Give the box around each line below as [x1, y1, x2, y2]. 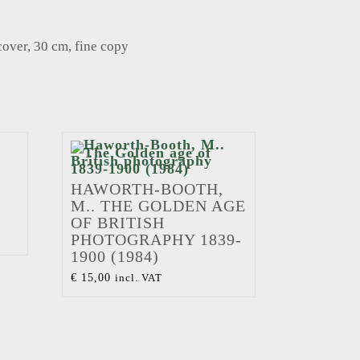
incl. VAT [114, 272, 162, 284]
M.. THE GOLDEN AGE [70, 197, 246, 215]
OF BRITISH [70, 214, 165, 232]
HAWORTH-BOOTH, [70, 180, 223, 198]
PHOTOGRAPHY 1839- [70, 231, 242, 249]
